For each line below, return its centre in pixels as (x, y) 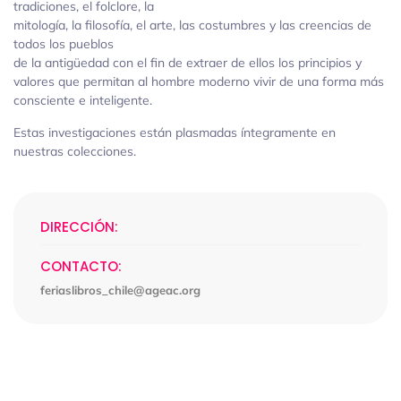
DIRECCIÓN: (79, 227)
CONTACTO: (81, 267)
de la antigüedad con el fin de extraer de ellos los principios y (188, 63)
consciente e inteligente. (83, 101)
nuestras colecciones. (75, 152)
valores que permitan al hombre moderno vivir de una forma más (199, 82)
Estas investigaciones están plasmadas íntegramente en (175, 133)
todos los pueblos (64, 44)
